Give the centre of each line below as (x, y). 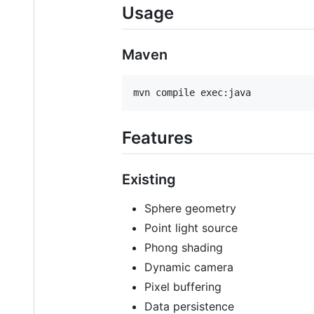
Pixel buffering (183, 286)
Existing (149, 179)
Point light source (191, 227)
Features (157, 137)
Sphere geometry (190, 208)
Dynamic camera (189, 267)
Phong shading (184, 247)
